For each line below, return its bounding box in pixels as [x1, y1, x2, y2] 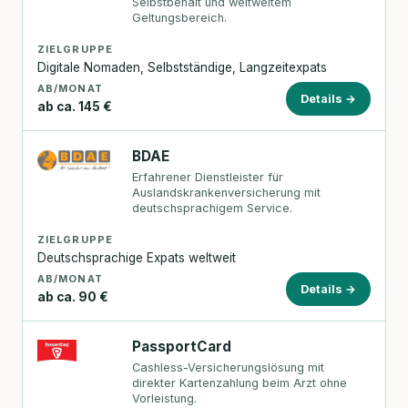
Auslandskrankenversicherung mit [132, 186, 321, 200]
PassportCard [132, 337, 232, 355]
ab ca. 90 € [37, 289, 108, 304]
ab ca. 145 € [37, 98, 112, 114]
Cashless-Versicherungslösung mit [132, 361, 325, 375]
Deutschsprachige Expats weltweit [37, 250, 236, 265]
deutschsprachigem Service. [132, 201, 293, 216]
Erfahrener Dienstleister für [132, 170, 284, 185]
